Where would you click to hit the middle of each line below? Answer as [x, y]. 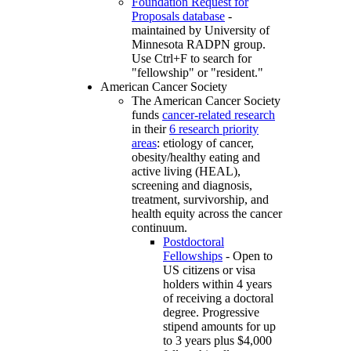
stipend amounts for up [219, 326]
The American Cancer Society [206, 100]
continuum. [159, 227]
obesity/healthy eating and [196, 157]
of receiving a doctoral [218, 298]
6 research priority [214, 128]
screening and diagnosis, [192, 185]
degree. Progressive [211, 312]
